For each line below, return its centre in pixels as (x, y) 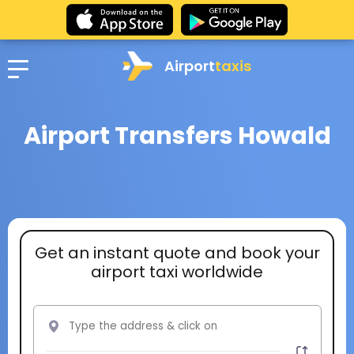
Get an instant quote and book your (177, 252)
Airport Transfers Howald (177, 136)
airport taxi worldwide (177, 271)
